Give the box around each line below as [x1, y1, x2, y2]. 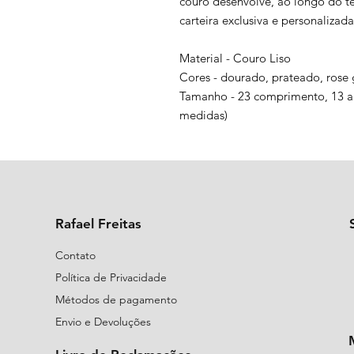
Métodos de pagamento [55, 292, 177, 307]
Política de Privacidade [55, 270, 167, 284]
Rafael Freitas [55, 216, 141, 232]
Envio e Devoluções [55, 314, 151, 329]
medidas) [179, 107, 228, 122]
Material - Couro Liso [179, 51, 291, 66]
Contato [55, 248, 96, 262]
